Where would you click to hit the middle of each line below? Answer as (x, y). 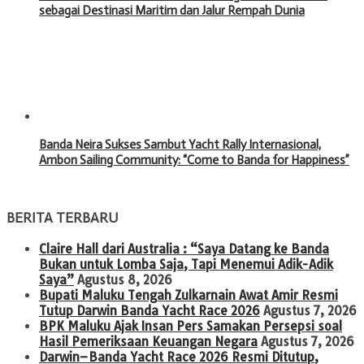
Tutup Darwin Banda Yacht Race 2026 (149, 310)
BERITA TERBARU (63, 218)
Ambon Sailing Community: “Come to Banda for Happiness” (194, 160)
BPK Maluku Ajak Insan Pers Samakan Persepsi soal (191, 326)
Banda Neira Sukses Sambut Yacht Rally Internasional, (180, 144)
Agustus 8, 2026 (125, 279)
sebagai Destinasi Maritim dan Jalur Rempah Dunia (172, 10)
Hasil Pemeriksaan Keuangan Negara (148, 341)
